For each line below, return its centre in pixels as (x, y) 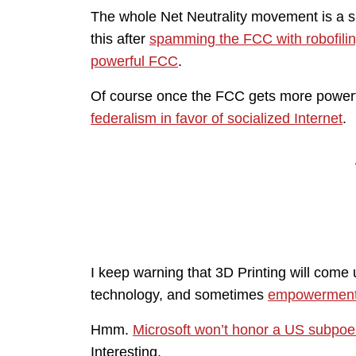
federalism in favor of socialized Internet (217, 119)
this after (120, 39)
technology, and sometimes (179, 295)
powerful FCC (134, 62)
